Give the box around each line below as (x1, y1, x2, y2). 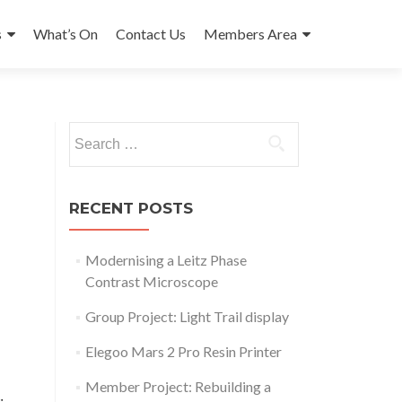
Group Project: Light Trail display (84, 308, 289, 325)
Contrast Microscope (84, 273, 218, 290)
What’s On (33, 25, 98, 42)
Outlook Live (54, 345, 134, 365)
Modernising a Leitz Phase (84, 251, 247, 268)
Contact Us (116, 25, 186, 42)
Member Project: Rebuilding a (84, 378, 271, 395)
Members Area (204, 25, 297, 42)
